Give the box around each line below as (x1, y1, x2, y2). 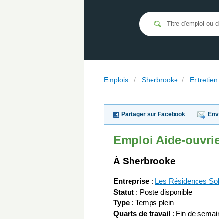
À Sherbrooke (113, 156, 175, 166)
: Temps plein (130, 198, 174, 207)
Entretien (190, 76, 218, 84)
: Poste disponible (134, 188, 192, 197)
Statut (113, 188, 134, 197)
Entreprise (113, 177, 149, 186)
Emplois (104, 76, 128, 84)
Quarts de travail (113, 209, 170, 218)
